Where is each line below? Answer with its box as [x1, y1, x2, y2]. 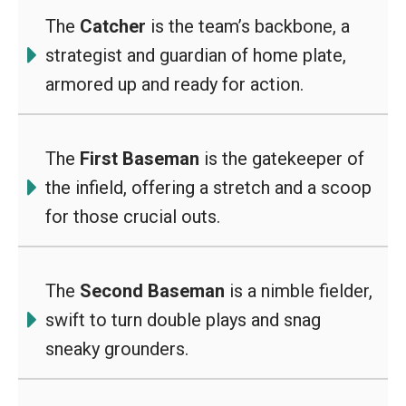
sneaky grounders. [45, 338, 188, 360]
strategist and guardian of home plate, [45, 44, 346, 66]
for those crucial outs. [45, 206, 220, 227]
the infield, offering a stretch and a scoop [45, 177, 372, 198]
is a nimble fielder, [225, 280, 372, 302]
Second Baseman [80, 280, 225, 302]
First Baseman [80, 148, 199, 169]
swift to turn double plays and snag [45, 309, 321, 331]
